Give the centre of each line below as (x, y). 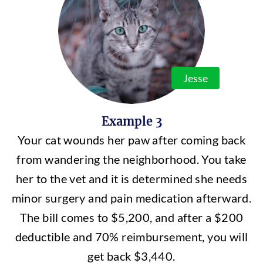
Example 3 (131, 121)
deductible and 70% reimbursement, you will (131, 237)
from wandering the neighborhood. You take (131, 159)
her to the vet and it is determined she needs (131, 178)
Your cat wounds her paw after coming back (131, 140)
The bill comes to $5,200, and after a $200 (131, 217)
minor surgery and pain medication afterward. (131, 198)
